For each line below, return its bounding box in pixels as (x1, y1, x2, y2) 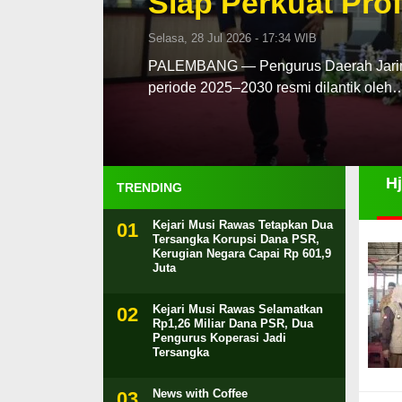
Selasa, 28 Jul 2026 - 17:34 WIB (147, 31, 317, 45)
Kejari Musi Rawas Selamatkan (152, 302, 323, 316)
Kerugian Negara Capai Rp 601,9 (152, 247, 331, 260)
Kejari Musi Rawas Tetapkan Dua (152, 218, 333, 232)
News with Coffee (152, 387, 248, 400)
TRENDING (116, 180, 182, 195)
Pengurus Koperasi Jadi (152, 331, 286, 345)
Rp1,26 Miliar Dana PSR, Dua (152, 317, 313, 330)
